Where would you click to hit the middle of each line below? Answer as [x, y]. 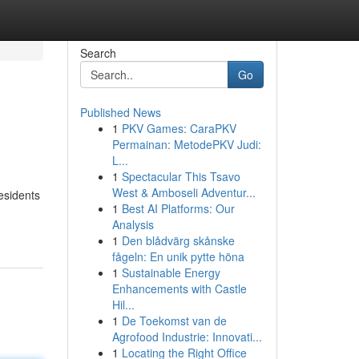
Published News [120, 112]
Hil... [123, 305]
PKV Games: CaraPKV [179, 128]
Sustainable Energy [171, 272]
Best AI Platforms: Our [178, 208]
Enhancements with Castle [179, 288]
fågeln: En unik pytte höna [178, 256]
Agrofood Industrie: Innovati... [187, 337]
